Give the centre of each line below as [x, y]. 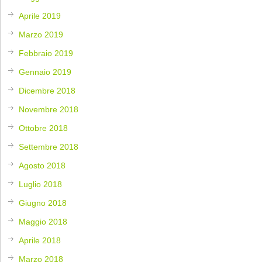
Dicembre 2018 [47, 91]
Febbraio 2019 [46, 54]
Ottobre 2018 [44, 128]
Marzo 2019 [41, 35]
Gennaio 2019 [45, 72]
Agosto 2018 [42, 166]
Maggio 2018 [43, 222]
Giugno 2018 [43, 203]
